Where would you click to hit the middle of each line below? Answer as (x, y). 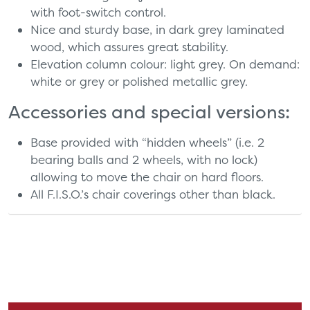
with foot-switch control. (98, 12)
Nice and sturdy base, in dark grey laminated (157, 29)
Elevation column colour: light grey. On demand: (165, 64)
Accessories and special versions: (149, 111)
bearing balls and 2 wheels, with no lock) (144, 159)
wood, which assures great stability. (129, 46)
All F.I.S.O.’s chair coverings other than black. (153, 194)
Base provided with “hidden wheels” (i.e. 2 (147, 142)
